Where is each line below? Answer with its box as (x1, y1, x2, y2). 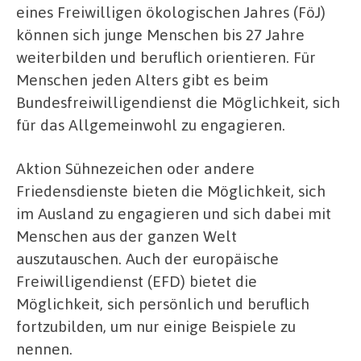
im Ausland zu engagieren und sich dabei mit (16, 203, 331, 224)
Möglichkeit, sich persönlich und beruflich (16, 293, 309, 314)
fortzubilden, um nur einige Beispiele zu (16, 316, 296, 337)
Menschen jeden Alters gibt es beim (16, 69, 268, 90)
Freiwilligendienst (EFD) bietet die (16, 271, 257, 292)
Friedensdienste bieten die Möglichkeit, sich (16, 180, 326, 201)
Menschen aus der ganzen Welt (16, 226, 237, 247)
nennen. (16, 338, 73, 359)
